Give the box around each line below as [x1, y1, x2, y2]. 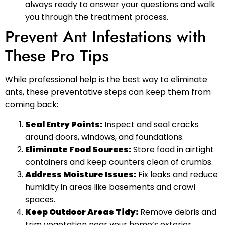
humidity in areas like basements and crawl [25, 181, 195, 193]
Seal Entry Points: [25, 119, 102, 131]
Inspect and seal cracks [102, 119, 199, 131]
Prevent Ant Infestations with [5, 25, 206, 48]
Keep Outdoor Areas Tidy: [25, 206, 138, 218]
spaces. [25, 194, 55, 206]
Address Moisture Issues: [25, 169, 136, 181]
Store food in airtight [131, 144, 214, 156]
